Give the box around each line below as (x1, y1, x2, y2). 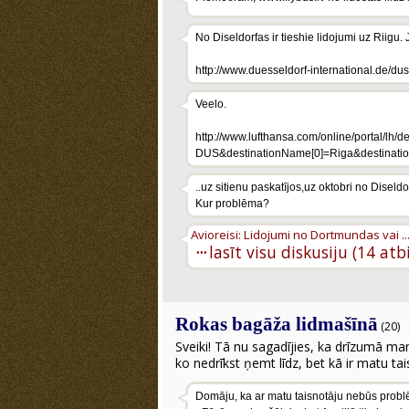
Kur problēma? (195, 197, 269, 210)
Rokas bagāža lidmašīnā (175, 313, 378, 335)
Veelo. (195, 98, 226, 110)
